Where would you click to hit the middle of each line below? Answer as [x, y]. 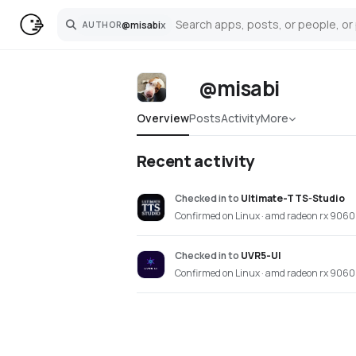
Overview [163, 118]
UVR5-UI [261, 255]
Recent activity [195, 161]
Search [81, 29]
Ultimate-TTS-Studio [292, 198]
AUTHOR [102, 25]
